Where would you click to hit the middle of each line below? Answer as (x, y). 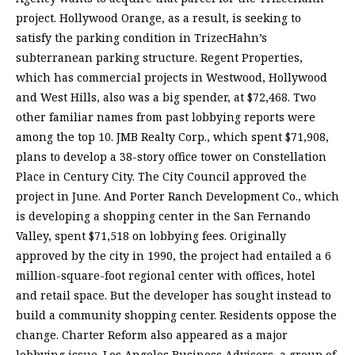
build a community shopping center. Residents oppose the (176, 315)
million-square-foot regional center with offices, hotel (166, 276)
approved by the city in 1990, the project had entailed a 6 (174, 256)
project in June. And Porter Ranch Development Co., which (177, 197)
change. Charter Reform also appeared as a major (152, 335)
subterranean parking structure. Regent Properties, (159, 58)
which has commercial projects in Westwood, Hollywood (172, 78)
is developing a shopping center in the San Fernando (163, 216)
